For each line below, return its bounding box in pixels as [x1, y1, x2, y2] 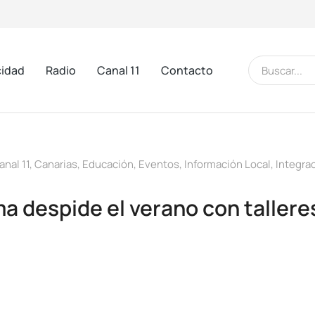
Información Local [184, 157, 271, 172]
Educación [82, 157, 134, 172]
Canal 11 [97, 62, 140, 78]
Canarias [34, 157, 77, 172]
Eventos [139, 157, 179, 172]
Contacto [161, 62, 213, 78]
